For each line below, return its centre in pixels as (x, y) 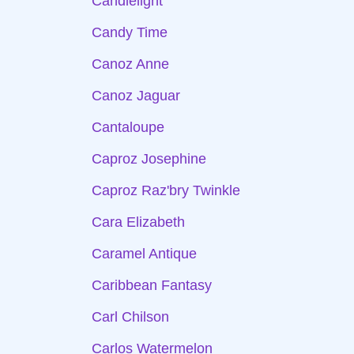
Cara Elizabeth (138, 222)
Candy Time (130, 32)
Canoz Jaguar (136, 96)
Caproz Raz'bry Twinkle (166, 190)
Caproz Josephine (149, 159)
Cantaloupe (128, 127)
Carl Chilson (130, 317)
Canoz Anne (130, 64)
